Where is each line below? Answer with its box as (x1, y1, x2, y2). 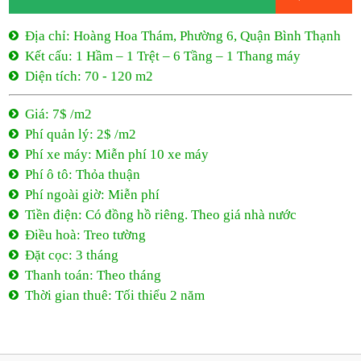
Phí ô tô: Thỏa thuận (25, 167, 141, 182)
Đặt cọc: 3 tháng (25, 247, 119, 263)
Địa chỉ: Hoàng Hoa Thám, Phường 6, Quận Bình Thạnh (25, 28, 342, 44)
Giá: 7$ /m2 (25, 106, 93, 122)
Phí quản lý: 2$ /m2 (25, 127, 137, 142)
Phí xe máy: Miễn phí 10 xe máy (25, 147, 210, 162)
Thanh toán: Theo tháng (25, 268, 162, 283)
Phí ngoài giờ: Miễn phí (25, 187, 160, 202)
